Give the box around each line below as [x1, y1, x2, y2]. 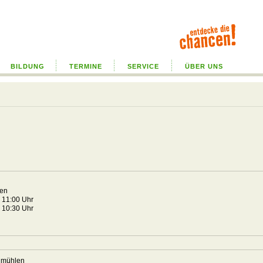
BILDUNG [10, 63, 45, 70]
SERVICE [127, 63, 159, 70]
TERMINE [69, 63, 102, 70]
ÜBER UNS [185, 63, 223, 70]
